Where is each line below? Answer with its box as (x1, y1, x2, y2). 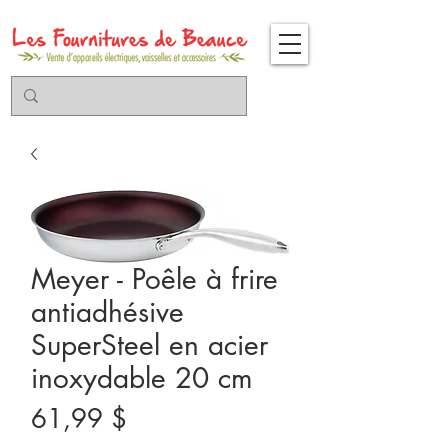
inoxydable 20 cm (31, 360, 253, 396)
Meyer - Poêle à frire (31, 261, 278, 297)
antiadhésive (31, 294, 184, 330)
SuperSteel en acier (31, 327, 268, 363)
